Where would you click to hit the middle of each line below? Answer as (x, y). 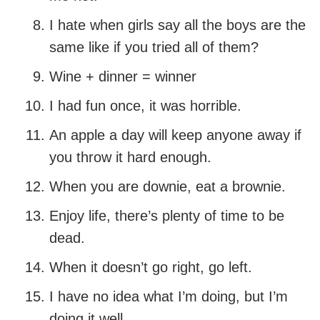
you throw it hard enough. (130, 157)
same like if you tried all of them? (154, 47)
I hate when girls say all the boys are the (177, 25)
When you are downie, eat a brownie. (167, 187)
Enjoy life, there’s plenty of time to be (166, 216)
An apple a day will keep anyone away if (175, 135)
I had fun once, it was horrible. (145, 106)
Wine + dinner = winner (122, 77)
